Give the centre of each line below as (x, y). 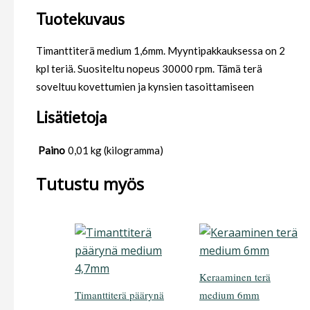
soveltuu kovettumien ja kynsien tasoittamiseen (145, 86)
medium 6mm (229, 295)
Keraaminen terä (235, 277)
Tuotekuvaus (80, 19)
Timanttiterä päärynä (119, 295)
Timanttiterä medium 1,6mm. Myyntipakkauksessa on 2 (161, 50)
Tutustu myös (90, 184)
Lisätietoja (71, 117)
